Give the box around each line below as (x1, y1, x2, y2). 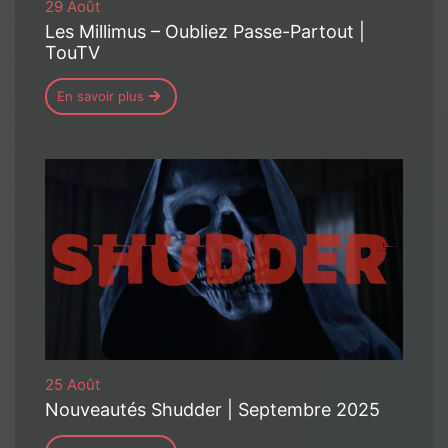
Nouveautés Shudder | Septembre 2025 (45, 399, 380, 421)
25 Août (45, 375, 100, 395)
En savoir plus (57, 87, 144, 104)
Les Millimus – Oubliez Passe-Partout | (45, 20, 365, 42)
